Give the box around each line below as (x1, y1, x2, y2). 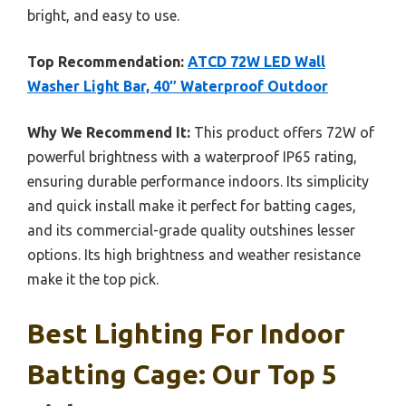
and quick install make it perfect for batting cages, (27, 198, 356, 215)
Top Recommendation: (27, 53, 184, 71)
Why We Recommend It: (27, 124, 190, 141)
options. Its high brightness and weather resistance (27, 246, 361, 264)
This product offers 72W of (190, 124, 374, 141)
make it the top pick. (27, 271, 159, 288)
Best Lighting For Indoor (27, 318, 345, 350)
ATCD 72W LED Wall (188, 53, 325, 71)
